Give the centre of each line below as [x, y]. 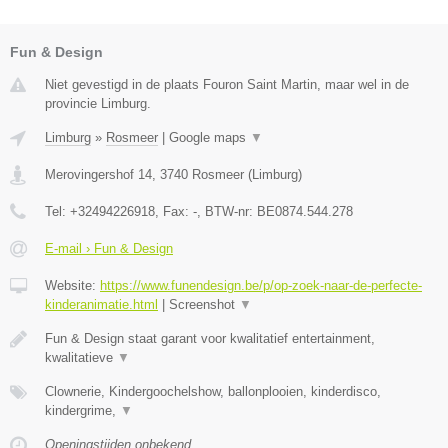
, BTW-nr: [227, 212]
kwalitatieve [81, 358]
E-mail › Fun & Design [109, 249]
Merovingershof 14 [98, 175]
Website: [72, 286]
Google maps [209, 138]
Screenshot [204, 305]
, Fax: [174, 212]
